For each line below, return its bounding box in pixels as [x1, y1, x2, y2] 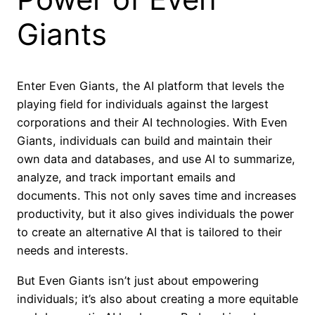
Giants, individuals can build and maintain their [17, 134, 272, 148]
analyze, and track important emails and [17, 170, 236, 185]
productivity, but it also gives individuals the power [17, 207, 294, 221]
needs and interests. [17, 243, 128, 258]
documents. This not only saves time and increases [17, 188, 297, 203]
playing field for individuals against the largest [17, 97, 269, 112]
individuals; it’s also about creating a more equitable [17, 291, 298, 306]
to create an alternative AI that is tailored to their [17, 225, 282, 240]
